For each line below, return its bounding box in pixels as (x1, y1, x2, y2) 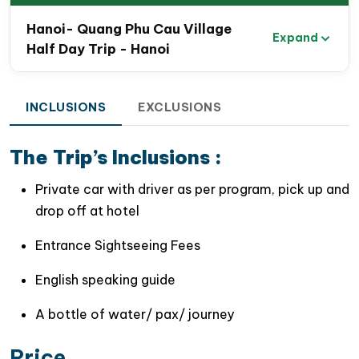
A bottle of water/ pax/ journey (35, 305, 234, 322)
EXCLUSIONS (138, 99, 221, 115)
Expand (272, 30, 318, 46)
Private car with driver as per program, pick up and (35, 180, 349, 197)
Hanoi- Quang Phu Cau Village (26, 19, 232, 37)
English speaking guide (35, 271, 175, 288)
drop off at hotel (35, 202, 139, 219)
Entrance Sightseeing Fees (35, 236, 200, 253)
